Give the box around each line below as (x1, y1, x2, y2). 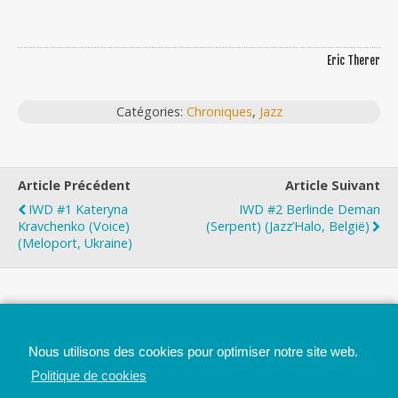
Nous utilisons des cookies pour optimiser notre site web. (28, 343, 358, 359)
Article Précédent (18, 177, 131, 194)
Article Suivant (285, 177, 380, 194)
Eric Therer (327, 53, 380, 68)
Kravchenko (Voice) (18, 218, 130, 235)
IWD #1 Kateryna (28, 201, 128, 218)
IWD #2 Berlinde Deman (239, 201, 380, 218)
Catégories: (115, 103, 187, 120)
